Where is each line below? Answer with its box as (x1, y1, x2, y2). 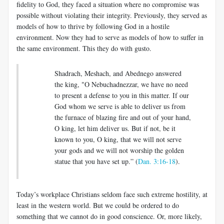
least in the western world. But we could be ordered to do (16, 200, 179, 210)
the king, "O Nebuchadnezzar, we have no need (54, 79, 188, 89)
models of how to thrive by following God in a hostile (16, 21, 169, 31)
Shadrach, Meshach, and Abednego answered (54, 68, 181, 78)
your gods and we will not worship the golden (54, 145, 184, 155)
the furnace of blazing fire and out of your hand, (54, 112, 191, 122)
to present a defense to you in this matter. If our (54, 90, 189, 100)
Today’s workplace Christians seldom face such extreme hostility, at (16, 189, 207, 199)
